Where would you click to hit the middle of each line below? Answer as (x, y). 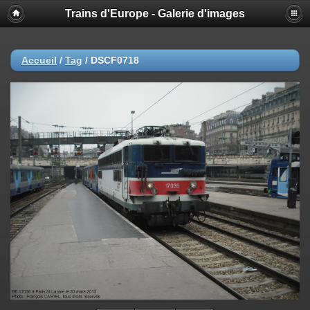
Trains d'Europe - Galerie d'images (155, 13)
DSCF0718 (115, 60)
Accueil (39, 60)
